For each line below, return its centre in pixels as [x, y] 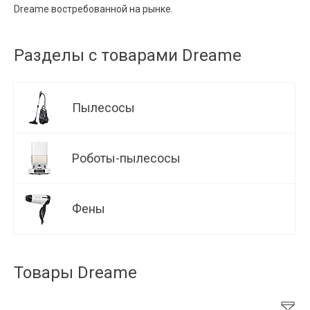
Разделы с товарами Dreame [128, 55]
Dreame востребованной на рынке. [93, 9]
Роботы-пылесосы [128, 158]
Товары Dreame [75, 272]
